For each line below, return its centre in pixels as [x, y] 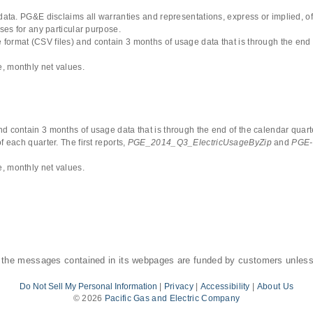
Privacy [179, 286]
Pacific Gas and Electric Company [172, 298]
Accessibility [225, 286]
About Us [275, 286]
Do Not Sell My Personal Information [88, 286]
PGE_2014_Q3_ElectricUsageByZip [199, 143]
